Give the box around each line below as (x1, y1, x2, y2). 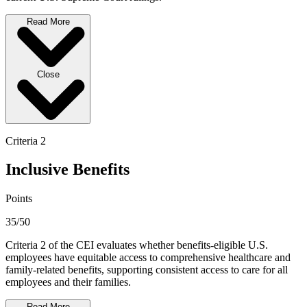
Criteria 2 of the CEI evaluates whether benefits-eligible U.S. (5, 239, 268, 251)
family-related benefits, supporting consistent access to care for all (5, 264, 288, 276)
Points (5, 193, 32, 205)
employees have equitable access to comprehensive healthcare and (5, 251, 291, 264)
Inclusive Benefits (5, 160, 130, 179)
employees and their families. (5, 276, 131, 288)
